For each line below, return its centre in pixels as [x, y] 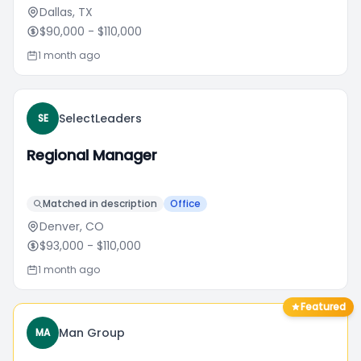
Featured [323, 307]
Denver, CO [72, 226]
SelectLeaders [100, 118]
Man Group [92, 333]
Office [185, 203]
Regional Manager [92, 155]
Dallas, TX [66, 12]
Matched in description [100, 203]
